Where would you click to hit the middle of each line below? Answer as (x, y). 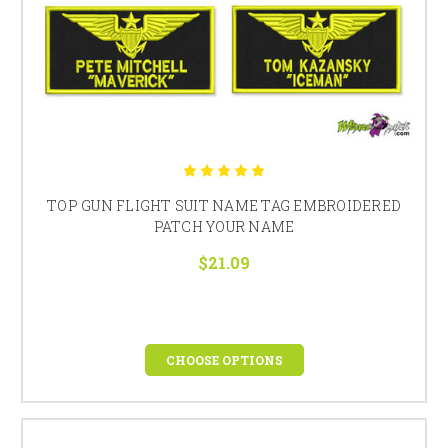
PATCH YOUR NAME (224, 226)
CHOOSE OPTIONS (224, 359)
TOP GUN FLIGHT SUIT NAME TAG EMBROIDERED (224, 205)
